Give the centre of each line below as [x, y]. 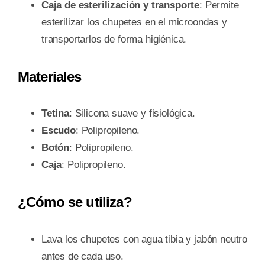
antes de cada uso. [82, 257]
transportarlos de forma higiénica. [114, 39]
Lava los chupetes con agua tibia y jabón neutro [144, 240]
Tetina [55, 114]
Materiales [49, 76]
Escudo [58, 131]
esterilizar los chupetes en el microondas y [134, 22]
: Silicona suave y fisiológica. [132, 114]
